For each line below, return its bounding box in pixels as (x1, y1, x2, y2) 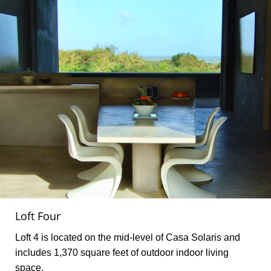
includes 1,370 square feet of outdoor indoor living (15, 247, 229, 258)
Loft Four (15, 208, 60, 223)
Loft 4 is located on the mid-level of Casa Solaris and (15, 232, 240, 243)
